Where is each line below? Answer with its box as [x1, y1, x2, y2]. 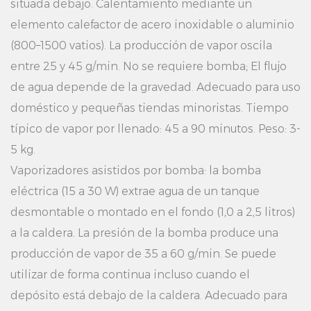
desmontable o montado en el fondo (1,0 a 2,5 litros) [10, 205, 295, 219]
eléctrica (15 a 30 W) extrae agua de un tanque [10, 185, 260, 198]
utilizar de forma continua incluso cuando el [10, 268, 250, 281]
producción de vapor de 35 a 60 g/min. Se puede [10, 247, 276, 260]
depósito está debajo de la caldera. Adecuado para [10, 289, 287, 302]
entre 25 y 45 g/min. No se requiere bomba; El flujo [10, 60, 287, 73]
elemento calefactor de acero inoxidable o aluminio [10, 18, 294, 31]
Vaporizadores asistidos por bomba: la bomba [10, 164, 261, 177]
